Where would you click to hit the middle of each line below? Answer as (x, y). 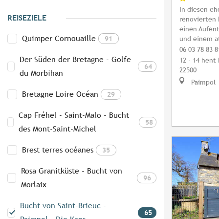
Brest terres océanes (58, 150)
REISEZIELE (27, 18)
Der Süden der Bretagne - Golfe (76, 60)
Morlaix (33, 185)
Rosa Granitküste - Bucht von (71, 171)
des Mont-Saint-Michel (58, 129)
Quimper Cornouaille (59, 39)
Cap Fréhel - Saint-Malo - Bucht (74, 115)
